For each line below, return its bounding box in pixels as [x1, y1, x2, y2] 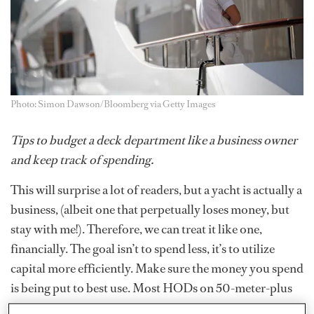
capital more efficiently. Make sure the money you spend [11, 260, 303, 278]
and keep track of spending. [11, 151, 153, 169]
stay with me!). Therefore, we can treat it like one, [11, 221, 262, 238]
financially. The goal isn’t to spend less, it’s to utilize [11, 240, 275, 258]
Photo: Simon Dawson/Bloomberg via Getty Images [11, 98, 216, 111]
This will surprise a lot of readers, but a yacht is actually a [11, 182, 302, 199]
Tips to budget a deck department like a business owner [11, 132, 297, 149]
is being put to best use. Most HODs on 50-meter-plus [11, 280, 292, 297]
